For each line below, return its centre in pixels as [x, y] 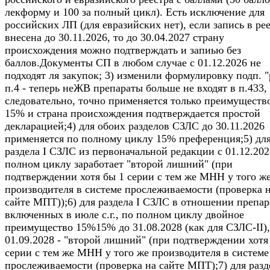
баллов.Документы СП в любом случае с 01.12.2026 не [133, 62]
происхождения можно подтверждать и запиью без [123, 50]
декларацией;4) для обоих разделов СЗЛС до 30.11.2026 [135, 126]
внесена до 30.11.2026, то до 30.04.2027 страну [115, 37]
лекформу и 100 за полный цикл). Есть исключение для [135, 12]
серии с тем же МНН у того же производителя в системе [137, 252]
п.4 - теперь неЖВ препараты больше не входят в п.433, [136, 88]
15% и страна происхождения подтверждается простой [133, 113]
